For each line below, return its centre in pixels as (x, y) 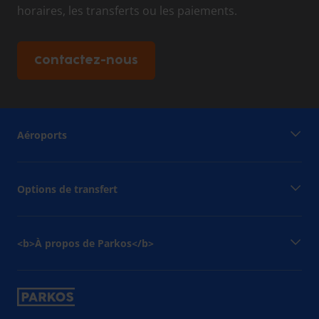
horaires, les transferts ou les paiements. (127, 10)
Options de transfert (67, 189)
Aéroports (42, 135)
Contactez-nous (86, 60)
